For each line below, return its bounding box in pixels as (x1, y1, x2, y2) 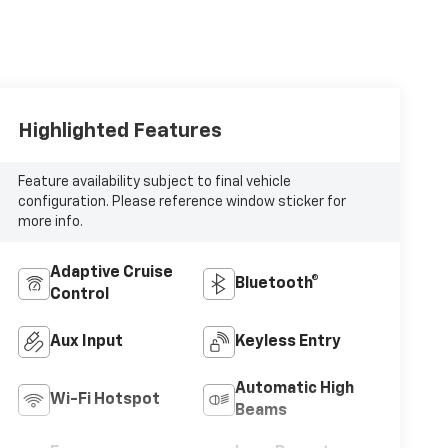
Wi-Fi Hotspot (49, 391, 160, 408)
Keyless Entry (234, 333, 341, 350)
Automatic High (234, 380, 354, 397)
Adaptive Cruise (49, 264, 173, 281)
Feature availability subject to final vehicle (17, 174, 291, 189)
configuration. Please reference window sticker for (17, 194, 346, 209)
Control (49, 286, 109, 303)
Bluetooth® (234, 275, 319, 292)
